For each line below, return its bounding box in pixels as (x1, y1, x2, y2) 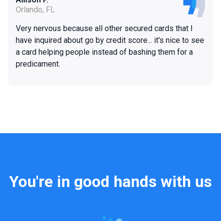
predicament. (16, 59, 60, 69)
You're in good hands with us (9, 172, 212, 191)
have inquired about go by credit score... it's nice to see (16, 36, 204, 45)
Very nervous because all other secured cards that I (16, 24, 193, 34)
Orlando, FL (16, 5, 55, 15)
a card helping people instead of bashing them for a (16, 47, 193, 57)
